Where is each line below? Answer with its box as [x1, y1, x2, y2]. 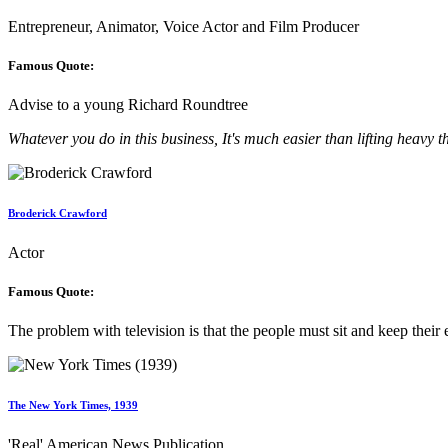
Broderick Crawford [8, 207, 107, 220]
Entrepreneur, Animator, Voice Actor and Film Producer [8, 17, 359, 35]
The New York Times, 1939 [8, 399, 138, 412]
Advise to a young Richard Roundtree [8, 96, 248, 114]
